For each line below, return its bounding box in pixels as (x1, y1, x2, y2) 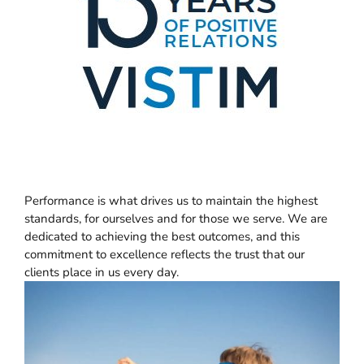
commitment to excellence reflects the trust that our (24, 246, 305, 262)
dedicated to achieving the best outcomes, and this (24, 228, 300, 245)
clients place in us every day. (24, 264, 179, 280)
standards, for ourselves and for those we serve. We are (24, 210, 327, 227)
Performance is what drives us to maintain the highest (24, 193, 318, 209)
